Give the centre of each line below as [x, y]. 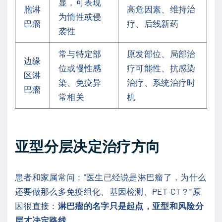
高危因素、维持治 [161, 9]
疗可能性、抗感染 [161, 68]
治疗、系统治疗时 [161, 82]
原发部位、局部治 [161, 53]
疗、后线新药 [153, 23]
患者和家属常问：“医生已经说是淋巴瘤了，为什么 [111, 177]
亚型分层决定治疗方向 [88, 146]
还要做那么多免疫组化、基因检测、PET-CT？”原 [108, 192]
